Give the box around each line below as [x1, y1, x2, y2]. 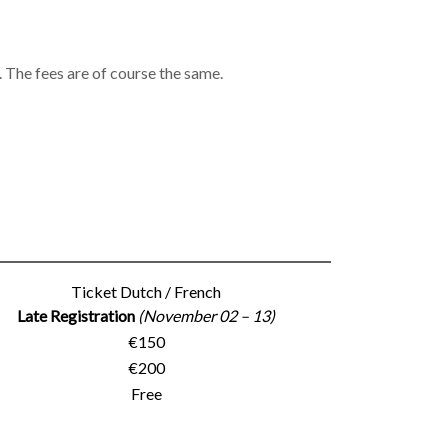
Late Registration [17, 306, 135, 325]
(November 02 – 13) [138, 306, 275, 325]
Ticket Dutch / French [71, 282, 221, 301]
